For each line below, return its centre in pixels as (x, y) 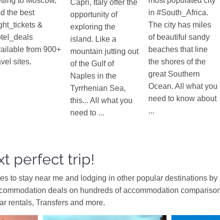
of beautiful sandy (179, 37)
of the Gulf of (92, 64)
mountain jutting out (105, 52)
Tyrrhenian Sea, (98, 88)
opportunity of (94, 15)
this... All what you (102, 101)
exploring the (93, 27)
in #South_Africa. (179, 13)
